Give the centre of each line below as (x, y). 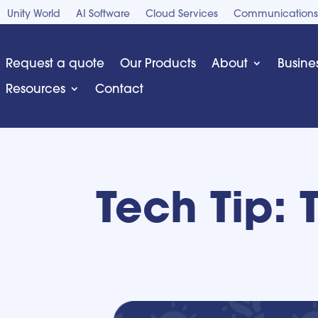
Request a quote (55, 63)
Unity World (34, 13)
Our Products (158, 63)
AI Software (103, 13)
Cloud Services (182, 13)
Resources (35, 88)
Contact (119, 88)
